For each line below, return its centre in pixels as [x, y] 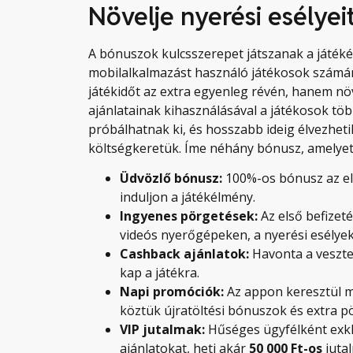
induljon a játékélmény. [188, 197]
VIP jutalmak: [162, 330]
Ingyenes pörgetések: [189, 216]
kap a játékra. [160, 273]
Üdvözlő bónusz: [171, 178]
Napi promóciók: [172, 292]
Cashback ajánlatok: [184, 254]
